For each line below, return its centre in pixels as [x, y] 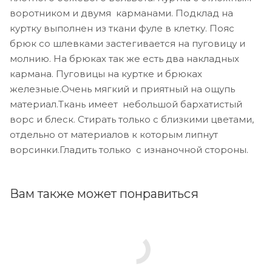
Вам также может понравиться [104, 193]
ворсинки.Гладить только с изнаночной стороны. [129, 149]
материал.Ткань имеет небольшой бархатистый [126, 104]
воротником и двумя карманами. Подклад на [121, 13]
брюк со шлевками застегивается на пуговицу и [127, 43]
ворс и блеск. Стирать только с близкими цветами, [132, 119]
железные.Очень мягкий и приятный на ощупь [122, 89]
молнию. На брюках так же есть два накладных [124, 58]
